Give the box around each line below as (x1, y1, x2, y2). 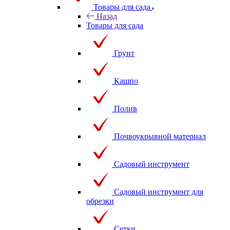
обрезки (86, 196, 114, 205)
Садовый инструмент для (114, 187, 203, 196)
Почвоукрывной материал (114, 131, 206, 141)
